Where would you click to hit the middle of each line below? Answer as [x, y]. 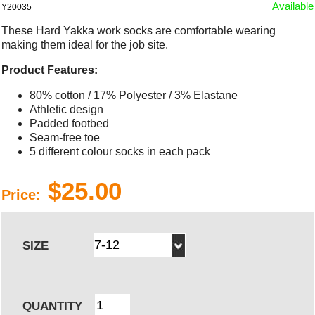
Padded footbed [70, 123]
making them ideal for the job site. [85, 44]
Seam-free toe [65, 137]
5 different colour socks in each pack [120, 151]
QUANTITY [53, 306]
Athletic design [67, 109]
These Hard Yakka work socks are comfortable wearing [139, 30]
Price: [21, 194]
